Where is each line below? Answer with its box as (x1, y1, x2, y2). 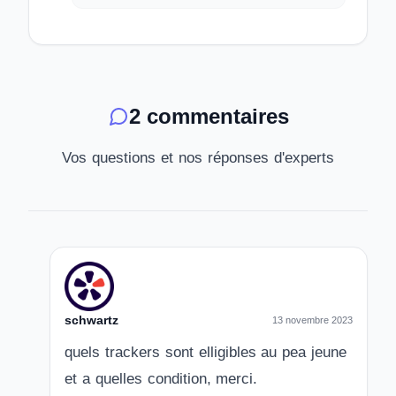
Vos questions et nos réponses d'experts (62, 149, 334, 166)
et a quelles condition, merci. (65, 370, 258, 387)
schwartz (65, 313, 118, 327)
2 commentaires (128, 104, 289, 128)
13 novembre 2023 (272, 315, 353, 325)
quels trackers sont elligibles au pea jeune (65, 344, 347, 361)
